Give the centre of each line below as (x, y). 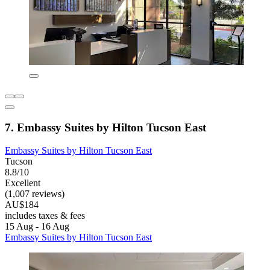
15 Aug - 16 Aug (37, 227)
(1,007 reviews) (35, 194)
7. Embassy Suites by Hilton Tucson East (105, 127)
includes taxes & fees (45, 216)
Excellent (23, 183)
